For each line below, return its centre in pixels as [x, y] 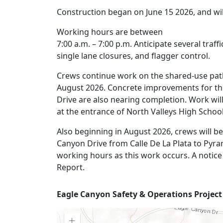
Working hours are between [110, 32]
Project [85, 198]
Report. [71, 167]
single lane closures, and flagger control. [133, 56]
